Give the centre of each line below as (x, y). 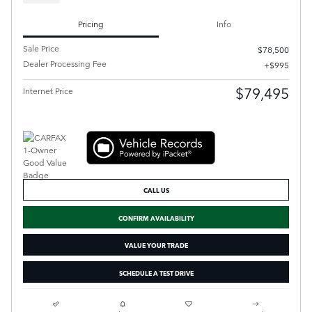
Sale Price (41, 48)
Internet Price (48, 90)
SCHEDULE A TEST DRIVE (156, 272)
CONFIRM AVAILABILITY (156, 217)
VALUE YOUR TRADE (156, 245)
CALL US (156, 190)
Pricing (91, 24)
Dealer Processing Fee (65, 63)
